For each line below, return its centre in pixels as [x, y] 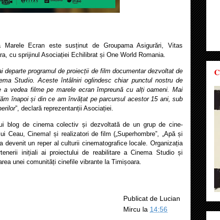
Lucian [170, 198]
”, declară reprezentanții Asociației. [64, 108]
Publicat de [141, 198]
